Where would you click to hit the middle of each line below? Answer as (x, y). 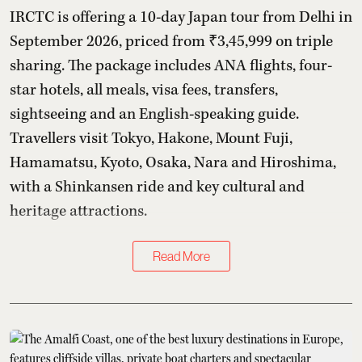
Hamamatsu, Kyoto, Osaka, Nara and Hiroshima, (173, 162)
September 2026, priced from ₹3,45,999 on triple (171, 41)
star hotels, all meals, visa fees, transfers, (144, 90)
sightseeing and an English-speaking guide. (154, 114)
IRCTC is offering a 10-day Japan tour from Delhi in (181, 17)
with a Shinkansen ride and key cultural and (157, 187)
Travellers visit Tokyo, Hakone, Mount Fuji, (151, 138)
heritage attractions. (78, 211)
